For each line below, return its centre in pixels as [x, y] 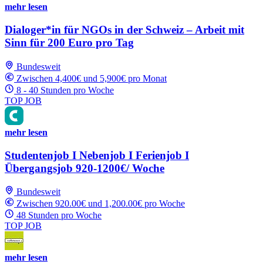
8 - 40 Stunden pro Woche [65, 90]
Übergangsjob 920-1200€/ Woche [85, 168]
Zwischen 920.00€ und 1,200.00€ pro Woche [101, 204]
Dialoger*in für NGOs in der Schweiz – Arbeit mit [124, 30]
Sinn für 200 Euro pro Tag [69, 43]
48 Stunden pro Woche [59, 215]
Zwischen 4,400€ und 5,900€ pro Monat [92, 78]
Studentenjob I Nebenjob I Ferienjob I [97, 155]
